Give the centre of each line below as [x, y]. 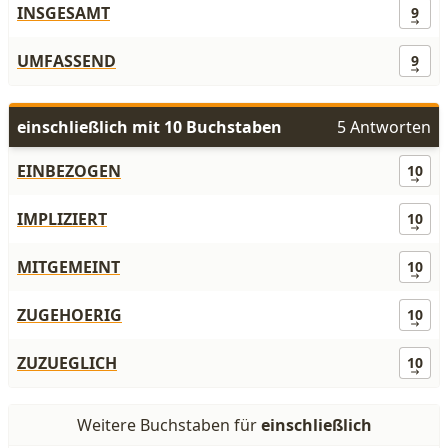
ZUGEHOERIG [69, 315]
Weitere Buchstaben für [168, 425]
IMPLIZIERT [62, 219]
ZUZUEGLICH [67, 363]
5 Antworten [384, 127]
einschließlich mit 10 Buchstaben [149, 127]
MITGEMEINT [68, 267]
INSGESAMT [63, 13]
